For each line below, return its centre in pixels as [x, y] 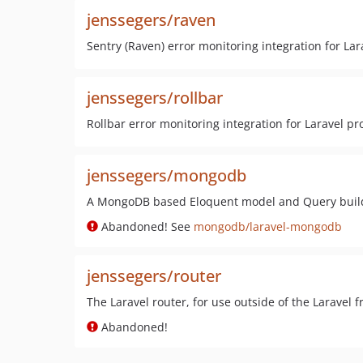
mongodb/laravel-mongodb [268, 226]
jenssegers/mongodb [167, 175]
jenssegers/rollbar [155, 98]
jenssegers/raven [151, 20]
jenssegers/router [154, 276]
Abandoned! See [146, 226]
